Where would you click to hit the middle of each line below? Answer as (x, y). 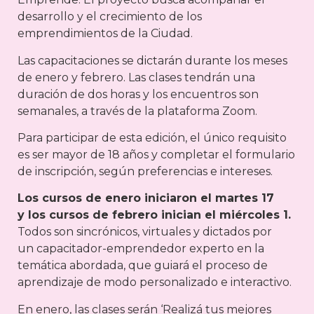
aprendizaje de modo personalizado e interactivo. (155, 282)
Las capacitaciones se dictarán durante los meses (152, 60)
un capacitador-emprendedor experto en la (141, 249)
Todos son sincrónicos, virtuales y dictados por (145, 232)
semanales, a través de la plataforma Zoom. (137, 111)
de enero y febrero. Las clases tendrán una (136, 77)
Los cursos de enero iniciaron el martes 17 (146, 198)
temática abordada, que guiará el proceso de (143, 266)
